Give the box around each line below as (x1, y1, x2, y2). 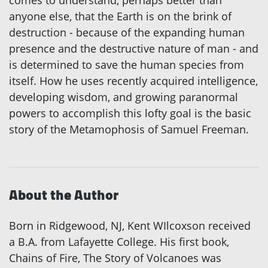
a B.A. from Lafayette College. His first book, (9, 234, 229, 249)
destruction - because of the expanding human (9, 25, 245, 40)
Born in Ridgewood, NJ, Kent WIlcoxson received (9, 218, 251, 233)
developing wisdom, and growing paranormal (9, 90, 238, 105)
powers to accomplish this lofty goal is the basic (9, 106, 251, 121)
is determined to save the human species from (9, 57, 244, 72)
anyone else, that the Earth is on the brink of (9, 9, 232, 24)
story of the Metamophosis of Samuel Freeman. (9, 122, 249, 137)
